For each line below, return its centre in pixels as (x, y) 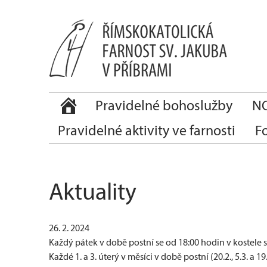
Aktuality (93, 191)
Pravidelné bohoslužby (164, 105)
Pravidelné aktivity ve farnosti (147, 130)
